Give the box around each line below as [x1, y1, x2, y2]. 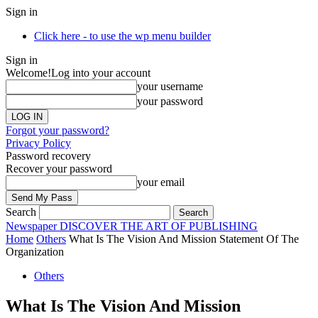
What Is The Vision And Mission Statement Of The [69, 233, 299, 245]
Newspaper [6, 220, 57, 232]
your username [137, 80, 203, 92]
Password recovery [6, 150, 91, 162]
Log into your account [51, 67, 150, 79]
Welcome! [6, 67, 51, 79]
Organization [6, 246, 64, 258]
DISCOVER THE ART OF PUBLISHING [60, 220, 258, 232]
